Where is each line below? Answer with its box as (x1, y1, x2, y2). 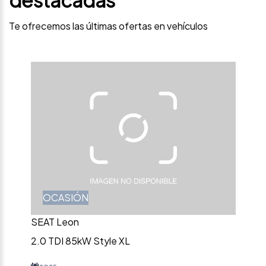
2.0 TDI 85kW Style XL (30, 235, 130, 248)
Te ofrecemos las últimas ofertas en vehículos (9, 19, 208, 32)
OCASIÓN (42, 191, 88, 204)
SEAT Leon (30, 216, 79, 229)
